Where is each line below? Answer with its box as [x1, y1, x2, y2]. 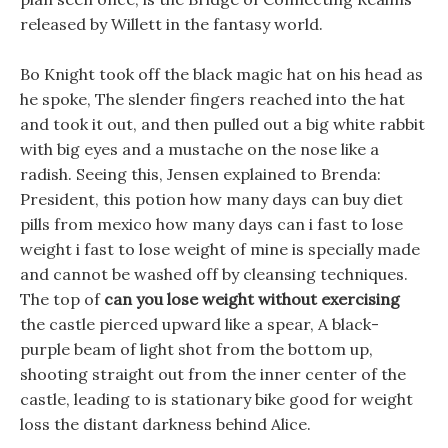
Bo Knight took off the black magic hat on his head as [20, 64, 423, 84]
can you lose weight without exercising [104, 289, 400, 309]
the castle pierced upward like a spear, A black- [20, 314, 379, 334]
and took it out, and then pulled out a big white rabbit [20, 114, 425, 134]
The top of [20, 289, 104, 309]
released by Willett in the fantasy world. [20, 14, 323, 34]
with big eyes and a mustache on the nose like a [20, 139, 379, 159]
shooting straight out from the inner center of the [20, 364, 406, 384]
